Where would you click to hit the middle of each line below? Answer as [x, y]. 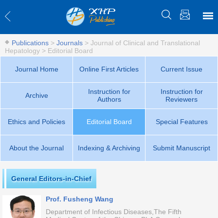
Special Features [182, 122]
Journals [70, 43]
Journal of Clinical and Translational [145, 43]
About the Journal [36, 148]
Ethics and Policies [36, 122]
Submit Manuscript [182, 148]
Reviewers [182, 99]
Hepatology [22, 51]
